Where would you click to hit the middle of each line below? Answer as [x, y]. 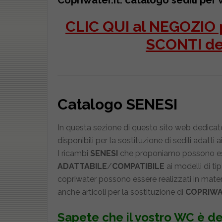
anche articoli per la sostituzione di [121, 192]
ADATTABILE [82, 166]
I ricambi [74, 153]
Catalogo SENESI [117, 104]
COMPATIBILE [138, 166]
